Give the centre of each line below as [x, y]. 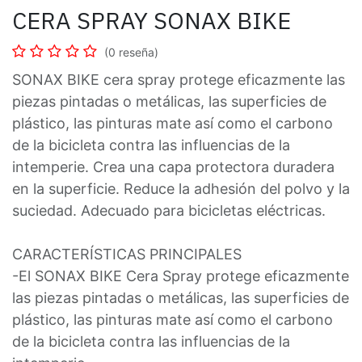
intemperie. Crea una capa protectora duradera [173, 167]
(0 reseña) [131, 53]
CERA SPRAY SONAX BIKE [152, 21]
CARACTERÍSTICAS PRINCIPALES [127, 255]
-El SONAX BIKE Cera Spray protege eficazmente [181, 276]
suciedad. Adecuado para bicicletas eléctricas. [169, 211]
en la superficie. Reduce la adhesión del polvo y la [181, 189]
